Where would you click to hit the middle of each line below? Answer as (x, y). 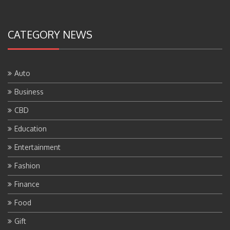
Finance (27, 184)
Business (29, 91)
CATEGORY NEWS (50, 34)
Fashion (27, 165)
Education (31, 128)
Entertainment (37, 147)
